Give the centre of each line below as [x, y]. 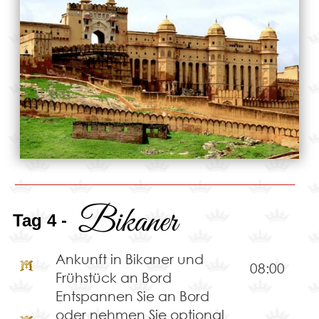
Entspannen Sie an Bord [132, 296]
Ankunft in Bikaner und [129, 259]
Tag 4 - [40, 221]
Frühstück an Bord [113, 278]
